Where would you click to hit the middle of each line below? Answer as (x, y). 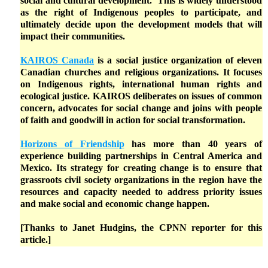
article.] (36, 240)
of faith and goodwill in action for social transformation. (133, 120)
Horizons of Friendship (72, 144)
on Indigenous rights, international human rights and (141, 84)
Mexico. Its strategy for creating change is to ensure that (141, 168)
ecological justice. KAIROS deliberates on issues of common (141, 96)
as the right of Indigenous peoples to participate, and (141, 12)
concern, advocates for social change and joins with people (141, 108)
